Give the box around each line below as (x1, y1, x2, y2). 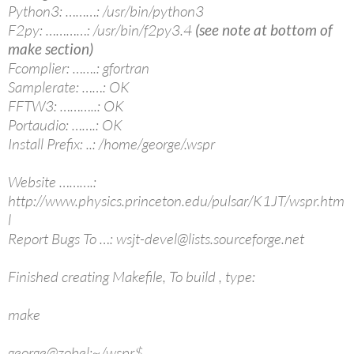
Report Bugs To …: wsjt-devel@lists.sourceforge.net (8, 229, 304, 249)
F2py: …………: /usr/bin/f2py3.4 (8, 21, 195, 40)
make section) (8, 40, 93, 58)
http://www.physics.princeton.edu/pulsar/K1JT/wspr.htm (8, 191, 345, 211)
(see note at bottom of (195, 21, 333, 40)
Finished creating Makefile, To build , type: (8, 267, 255, 287)
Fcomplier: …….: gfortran (8, 58, 149, 78)
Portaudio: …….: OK (8, 115, 122, 135)
